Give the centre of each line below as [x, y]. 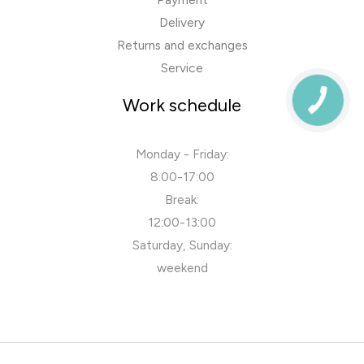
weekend [182, 267]
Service [182, 67]
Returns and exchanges [182, 45]
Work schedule [182, 104]
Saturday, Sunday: [182, 245]
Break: [182, 199]
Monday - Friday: [182, 154]
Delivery [182, 22]
